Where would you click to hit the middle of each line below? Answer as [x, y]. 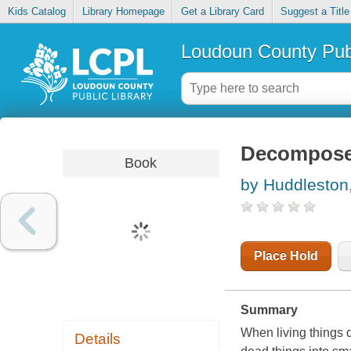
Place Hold [286, 256]
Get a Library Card [222, 12]
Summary [269, 310]
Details [98, 339]
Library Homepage [123, 12]
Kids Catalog [36, 12]
